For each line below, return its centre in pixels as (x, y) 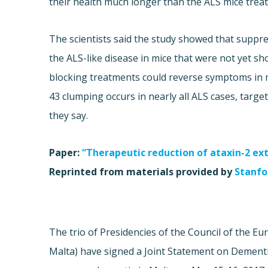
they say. (69, 116)
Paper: (65, 153)
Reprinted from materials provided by (141, 172)
